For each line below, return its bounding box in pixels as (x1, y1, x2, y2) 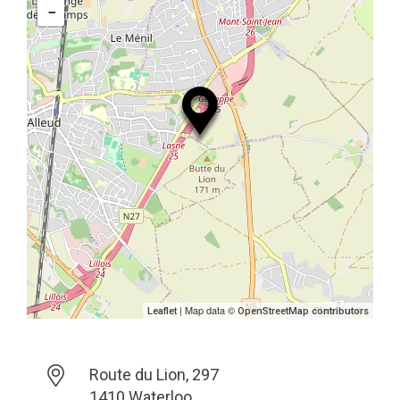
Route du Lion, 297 (88, 365, 219, 384)
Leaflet (147, 305, 177, 317)
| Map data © (177, 303, 237, 317)
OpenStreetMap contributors (237, 305, 369, 317)
